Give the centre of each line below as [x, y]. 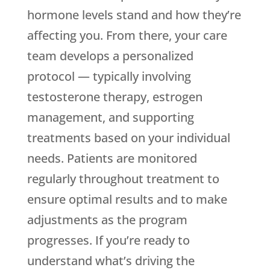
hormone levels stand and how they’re [134, 15]
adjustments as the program [107, 220]
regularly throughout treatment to [123, 179]
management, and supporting [110, 118]
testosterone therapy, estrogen [115, 97]
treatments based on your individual [128, 138]
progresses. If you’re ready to [108, 240]
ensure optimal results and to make [127, 199]
